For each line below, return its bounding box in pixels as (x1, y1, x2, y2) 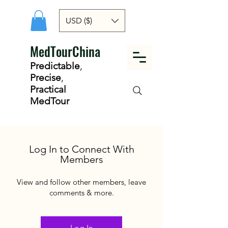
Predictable (30, 60, 80, 72)
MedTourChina (30, 41, 100, 61)
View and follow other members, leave (17, 177, 146, 187)
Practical (30, 83, 66, 95)
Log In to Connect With (28, 142, 134, 155)
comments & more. (49, 187, 114, 197)
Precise (30, 71, 61, 83)
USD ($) (66, 15, 92, 25)
